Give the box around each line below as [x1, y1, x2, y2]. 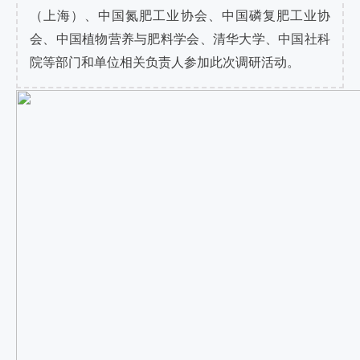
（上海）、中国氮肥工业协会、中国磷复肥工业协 [30, 9, 330, 22]
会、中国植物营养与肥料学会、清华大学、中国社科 [30, 32, 330, 46]
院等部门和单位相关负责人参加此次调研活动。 [30, 55, 300, 69]
